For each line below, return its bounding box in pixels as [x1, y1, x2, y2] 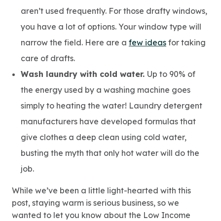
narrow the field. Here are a [21, 37, 129, 47]
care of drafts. [21, 53, 75, 63]
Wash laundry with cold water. [21, 69, 147, 79]
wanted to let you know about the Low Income [12, 210, 190, 220]
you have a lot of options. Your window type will [21, 22, 201, 32]
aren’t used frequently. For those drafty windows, [21, 6, 207, 16]
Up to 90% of [147, 69, 195, 79]
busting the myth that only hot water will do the [21, 148, 199, 158]
